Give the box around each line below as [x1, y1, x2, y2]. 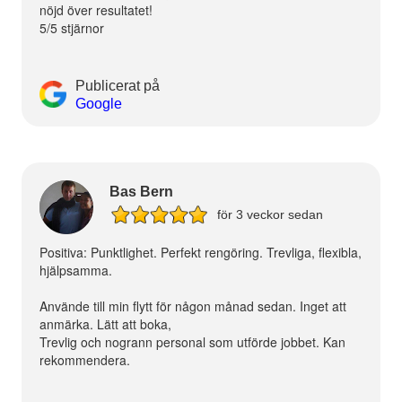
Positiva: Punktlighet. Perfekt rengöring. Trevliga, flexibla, [39, 242, 362, 261]
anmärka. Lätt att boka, [39, 314, 171, 333]
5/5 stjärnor [39, 18, 104, 37]
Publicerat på [74, 77, 160, 93]
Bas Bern [109, 184, 173, 200]
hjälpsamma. [39, 260, 112, 279]
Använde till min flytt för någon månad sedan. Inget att [39, 296, 346, 315]
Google [74, 95, 122, 111]
